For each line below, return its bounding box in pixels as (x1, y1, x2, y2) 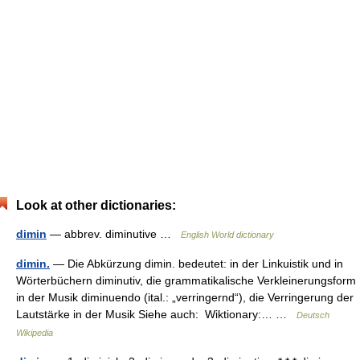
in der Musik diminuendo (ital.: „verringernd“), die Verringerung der (16, 291, 354, 304)
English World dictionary (181, 230, 274, 239)
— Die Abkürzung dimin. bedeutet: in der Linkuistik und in (50, 257, 343, 270)
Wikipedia (16, 328, 53, 337)
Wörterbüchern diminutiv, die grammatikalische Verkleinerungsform (16, 274, 356, 287)
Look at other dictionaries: (16, 198, 176, 212)
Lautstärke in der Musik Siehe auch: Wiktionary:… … (16, 308, 297, 321)
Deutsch (297, 310, 329, 320)
